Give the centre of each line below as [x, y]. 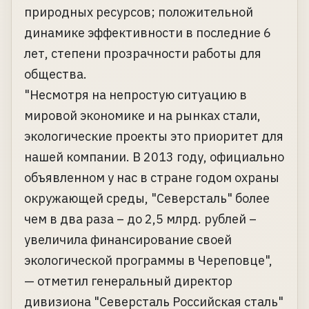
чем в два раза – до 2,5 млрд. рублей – [140, 219]
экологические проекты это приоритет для [154, 137]
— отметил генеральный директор [128, 281]
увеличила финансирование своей [128, 240]
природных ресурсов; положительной [139, 12]
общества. [56, 74]
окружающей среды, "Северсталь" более [147, 199]
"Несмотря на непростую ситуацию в [136, 95]
